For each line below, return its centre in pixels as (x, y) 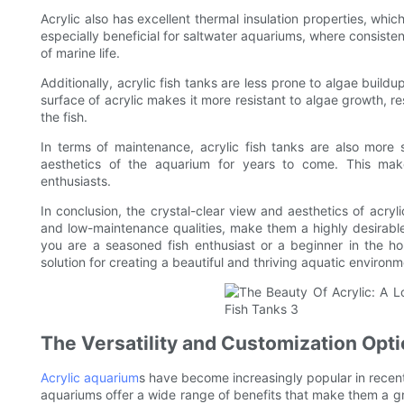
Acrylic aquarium (90, 378)
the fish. (64, 117)
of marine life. (80, 53)
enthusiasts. (76, 181)
